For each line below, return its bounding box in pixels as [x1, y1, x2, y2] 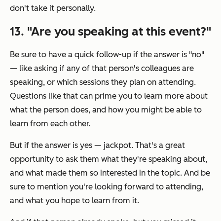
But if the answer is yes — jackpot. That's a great [10, 140, 185, 150]
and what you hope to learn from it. [10, 195, 139, 205]
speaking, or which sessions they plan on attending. [10, 77, 196, 87]
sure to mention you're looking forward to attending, [10, 182, 203, 191]
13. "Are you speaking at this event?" [10, 24, 211, 38]
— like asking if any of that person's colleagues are [10, 63, 194, 73]
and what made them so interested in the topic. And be [10, 168, 210, 178]
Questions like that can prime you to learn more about [10, 91, 208, 101]
